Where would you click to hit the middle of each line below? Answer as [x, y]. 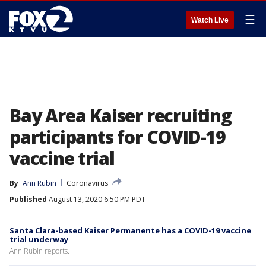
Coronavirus [87, 183]
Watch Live [210, 20]
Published [28, 199]
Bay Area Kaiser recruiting [121, 115]
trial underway [39, 239]
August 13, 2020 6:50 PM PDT [96, 199]
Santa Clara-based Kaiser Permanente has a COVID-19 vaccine [130, 230]
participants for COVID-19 [118, 137]
